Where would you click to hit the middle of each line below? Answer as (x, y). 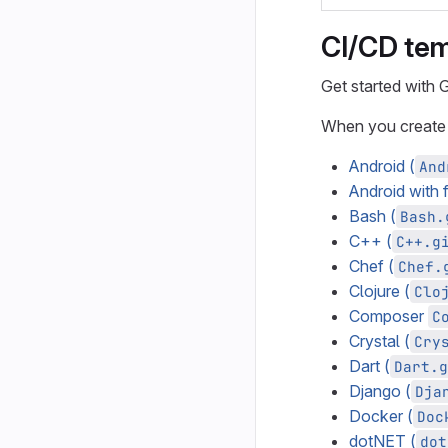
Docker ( (381, 416)
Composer (388, 316)
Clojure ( (379, 291)
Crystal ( (379, 341)
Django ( (380, 391)
